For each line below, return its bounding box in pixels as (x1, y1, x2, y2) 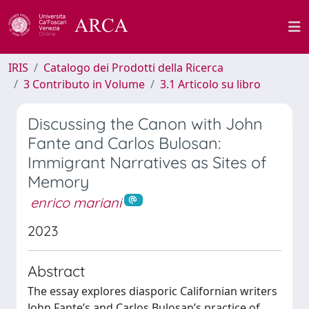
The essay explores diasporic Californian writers (28, 283, 277, 299)
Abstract (28, 261, 85, 280)
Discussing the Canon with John (28, 114, 263, 134)
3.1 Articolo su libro (160, 77, 261, 92)
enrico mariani (30, 194, 121, 211)
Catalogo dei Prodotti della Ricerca (43, 60, 223, 75)
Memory (28, 172, 89, 192)
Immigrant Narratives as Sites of (28, 152, 267, 172)
